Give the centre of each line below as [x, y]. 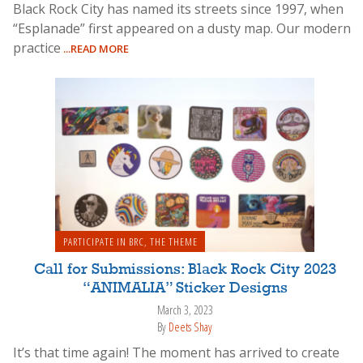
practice [37, 48]
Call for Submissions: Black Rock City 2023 [185, 270]
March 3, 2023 [185, 310]
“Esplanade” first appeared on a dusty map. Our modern [182, 29]
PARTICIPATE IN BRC [103, 242]
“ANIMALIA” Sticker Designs [185, 289]
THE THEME [173, 242]
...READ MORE [95, 49]
